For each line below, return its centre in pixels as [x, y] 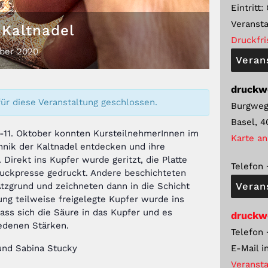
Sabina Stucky [46, 249]
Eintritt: [247, 7]
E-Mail [246, 248]
